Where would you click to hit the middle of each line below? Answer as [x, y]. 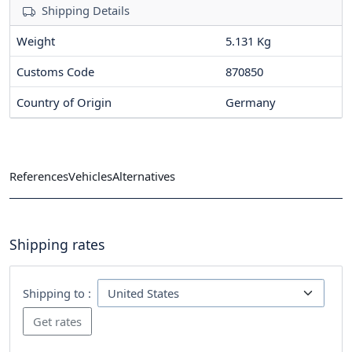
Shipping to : [57, 293]
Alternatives [144, 176]
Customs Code [55, 71]
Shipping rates [57, 244]
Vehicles [90, 176]
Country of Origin [64, 102]
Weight [36, 40]
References [39, 176]
